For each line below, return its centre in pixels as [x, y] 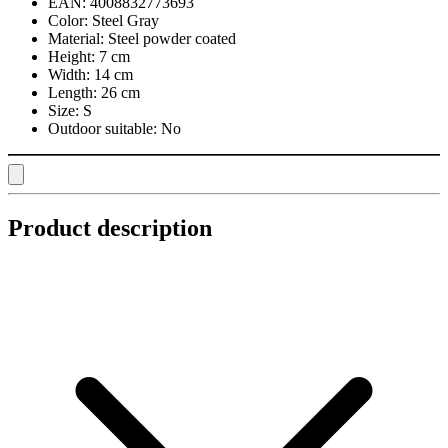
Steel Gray [125, 20]
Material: [76, 38]
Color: [68, 20]
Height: [71, 56]
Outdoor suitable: [102, 128]
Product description [110, 227]
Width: [69, 74]
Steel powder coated [172, 38]
